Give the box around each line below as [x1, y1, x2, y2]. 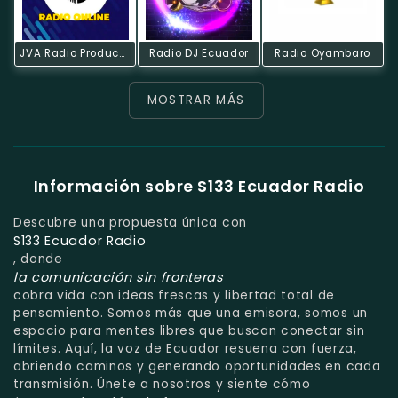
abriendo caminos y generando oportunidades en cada [13, 357, 381, 375]
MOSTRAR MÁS [147, 91, 245, 108]
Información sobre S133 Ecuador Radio [33, 175, 365, 198]
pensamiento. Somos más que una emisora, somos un [13, 304, 368, 322]
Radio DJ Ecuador [149, 45, 249, 60]
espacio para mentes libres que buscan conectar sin [13, 322, 365, 339]
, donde [13, 250, 63, 267]
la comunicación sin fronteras [13, 267, 224, 286]
